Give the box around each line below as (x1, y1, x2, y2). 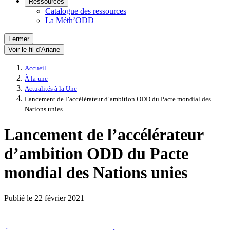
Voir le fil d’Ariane (8, 46, 60, 53)
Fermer (8, 35, 29, 43)
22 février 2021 (34, 193, 84, 202)
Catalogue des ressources (45, 7, 126, 15)
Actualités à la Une (25, 85, 77, 92)
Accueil (25, 65, 46, 72)
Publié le (4, 193, 34, 202)
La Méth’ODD (45, 16, 94, 25)
